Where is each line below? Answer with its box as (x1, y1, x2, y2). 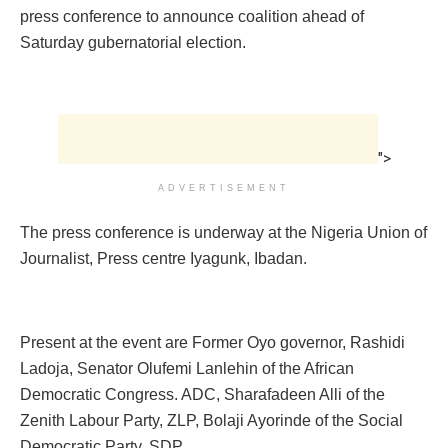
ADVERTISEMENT (158, 182, 290, 193)
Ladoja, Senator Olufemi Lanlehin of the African (20, 359, 354, 377)
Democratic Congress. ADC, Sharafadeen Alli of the (20, 385, 385, 403)
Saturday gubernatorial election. (20, 33, 246, 51)
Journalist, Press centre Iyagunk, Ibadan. (20, 249, 307, 267)
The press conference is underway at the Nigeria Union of (20, 223, 427, 241)
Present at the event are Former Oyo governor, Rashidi (20, 333, 405, 351)
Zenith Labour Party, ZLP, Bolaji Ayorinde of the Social (20, 411, 403, 429)
